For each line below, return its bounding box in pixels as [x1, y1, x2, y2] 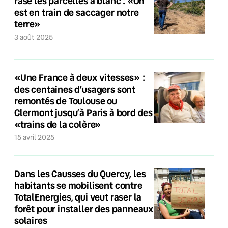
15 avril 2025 [17, 133, 54, 142]
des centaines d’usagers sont [14, 83, 135, 95]
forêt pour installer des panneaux [14, 203, 154, 215]
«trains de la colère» [14, 118, 102, 130]
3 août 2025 [18, 33, 53, 42]
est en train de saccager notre [14, 6, 139, 18]
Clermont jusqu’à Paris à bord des [14, 106, 153, 119]
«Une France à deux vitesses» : [14, 71, 145, 83]
